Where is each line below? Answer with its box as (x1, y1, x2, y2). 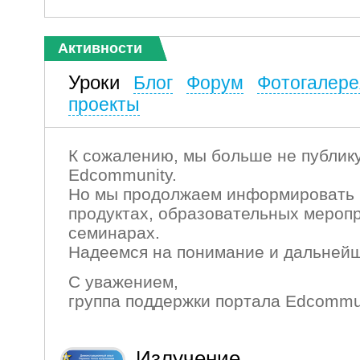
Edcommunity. (68, 166, 177, 184)
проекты (68, 94, 140, 115)
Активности (58, 40, 142, 56)
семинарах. (68, 223, 160, 242)
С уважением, (68, 272, 178, 291)
